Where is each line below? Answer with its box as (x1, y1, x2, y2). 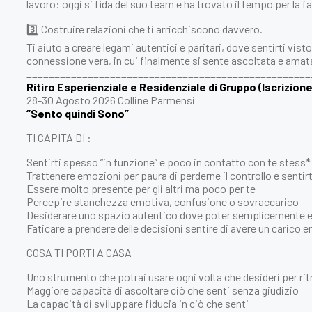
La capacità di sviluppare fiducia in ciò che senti (26, 296, 249, 310)
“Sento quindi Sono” (26, 106, 129, 120)
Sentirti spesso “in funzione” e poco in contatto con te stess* (26, 155, 311, 169)
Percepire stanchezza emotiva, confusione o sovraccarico (26, 194, 299, 208)
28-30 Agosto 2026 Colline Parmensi (26, 93, 195, 107)
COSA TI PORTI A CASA (26, 245, 132, 259)
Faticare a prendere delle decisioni (26, 221, 185, 235)
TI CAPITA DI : (26, 130, 91, 144)
